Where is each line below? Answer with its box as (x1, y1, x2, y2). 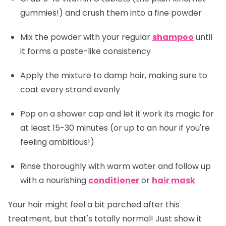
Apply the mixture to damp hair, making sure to (20, 69, 207, 81)
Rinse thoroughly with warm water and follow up (20, 160, 211, 172)
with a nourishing (20, 174, 88, 186)
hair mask (152, 174, 195, 186)
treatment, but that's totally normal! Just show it (8, 212, 202, 224)
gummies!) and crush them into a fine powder (20, 7, 202, 19)
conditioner (88, 174, 139, 186)
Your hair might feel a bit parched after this (8, 198, 180, 210)
